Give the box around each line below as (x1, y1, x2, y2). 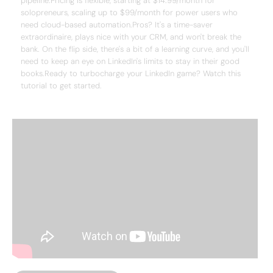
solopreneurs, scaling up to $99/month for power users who (21, 7, 238, 18)
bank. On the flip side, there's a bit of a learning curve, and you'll (21, 44, 249, 54)
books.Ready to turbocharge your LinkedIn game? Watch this (21, 68, 241, 79)
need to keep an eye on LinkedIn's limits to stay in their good (21, 56, 239, 66)
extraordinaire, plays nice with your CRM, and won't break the (21, 32, 241, 42)
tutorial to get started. (21, 80, 102, 91)
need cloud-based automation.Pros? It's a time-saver (21, 19, 213, 30)
